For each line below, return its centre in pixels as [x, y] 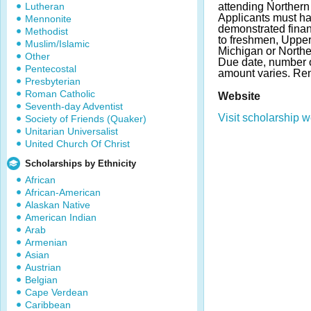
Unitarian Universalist [72, 131]
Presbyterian [53, 81]
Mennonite [48, 19]
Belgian [41, 280]
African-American [63, 192]
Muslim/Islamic [57, 44]
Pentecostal [51, 69]
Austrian [43, 267]
